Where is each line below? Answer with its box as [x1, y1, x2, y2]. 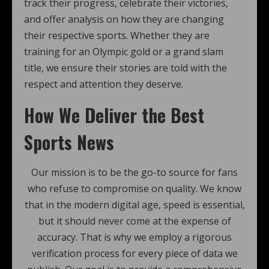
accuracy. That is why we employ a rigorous [37, 231, 232, 244]
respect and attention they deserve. [24, 77, 183, 91]
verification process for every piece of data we [31, 247, 238, 260]
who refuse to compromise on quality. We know [28, 182, 241, 195]
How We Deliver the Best [24, 101, 204, 128]
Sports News [24, 128, 114, 156]
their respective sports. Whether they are [24, 29, 210, 42]
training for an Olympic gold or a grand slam [24, 45, 223, 58]
